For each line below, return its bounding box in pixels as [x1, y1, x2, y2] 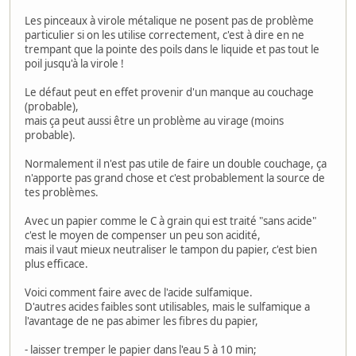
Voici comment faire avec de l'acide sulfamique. [25, 285, 253, 300]
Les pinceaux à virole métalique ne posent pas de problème [25, 14, 314, 29]
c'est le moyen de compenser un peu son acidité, [25, 228, 261, 243]
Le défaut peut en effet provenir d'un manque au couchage [25, 85, 314, 100]
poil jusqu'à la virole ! [25, 56, 124, 72]
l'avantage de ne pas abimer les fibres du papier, [25, 314, 258, 329]
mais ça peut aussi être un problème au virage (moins [25, 114, 284, 129]
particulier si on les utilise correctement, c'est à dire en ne [25, 28, 304, 43]
